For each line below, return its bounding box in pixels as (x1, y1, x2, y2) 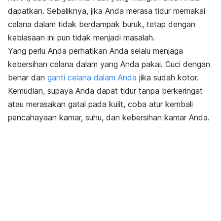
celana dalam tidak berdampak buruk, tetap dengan (8, 19, 195, 29)
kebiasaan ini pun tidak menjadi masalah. (8, 32, 155, 42)
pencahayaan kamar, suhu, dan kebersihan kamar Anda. (8, 112, 210, 122)
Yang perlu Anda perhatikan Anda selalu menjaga (8, 45, 183, 56)
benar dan (8, 72, 47, 82)
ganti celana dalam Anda (47, 72, 137, 82)
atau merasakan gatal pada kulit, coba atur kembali (8, 99, 193, 109)
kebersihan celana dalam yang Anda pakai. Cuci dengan (8, 59, 210, 69)
